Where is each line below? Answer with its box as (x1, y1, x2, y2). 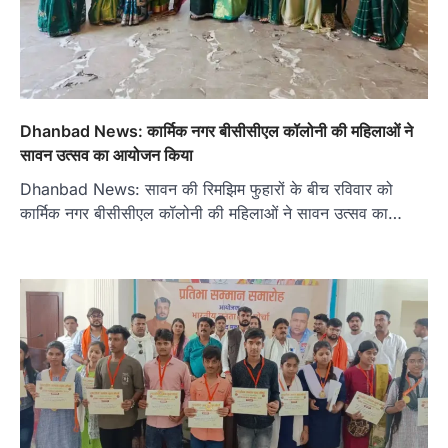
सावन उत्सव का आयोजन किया (20, 145, 193, 166)
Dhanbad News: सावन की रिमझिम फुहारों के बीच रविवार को (20, 179, 393, 200)
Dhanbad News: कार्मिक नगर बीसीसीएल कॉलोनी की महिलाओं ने (20, 121, 413, 142)
